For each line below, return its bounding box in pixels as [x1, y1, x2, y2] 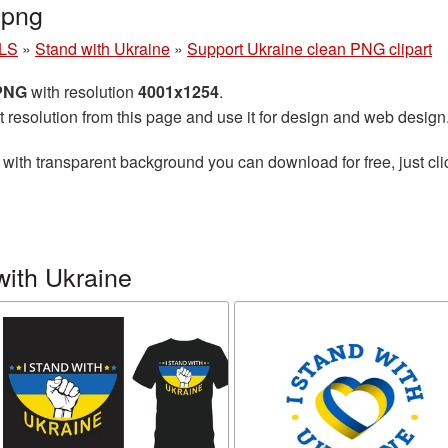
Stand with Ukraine [35, 37, 170, 60]
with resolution [27, 80, 138, 103]
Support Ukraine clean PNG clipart [187, 37, 432, 60]
